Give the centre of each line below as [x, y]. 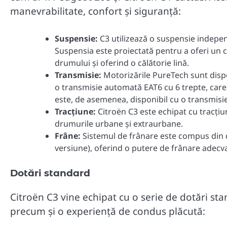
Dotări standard [50, 173]
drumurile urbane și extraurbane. [119, 124]
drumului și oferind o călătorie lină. [122, 63]
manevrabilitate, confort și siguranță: [96, 11]
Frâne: [68, 136]
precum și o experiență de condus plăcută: [108, 212]
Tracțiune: [75, 112]
